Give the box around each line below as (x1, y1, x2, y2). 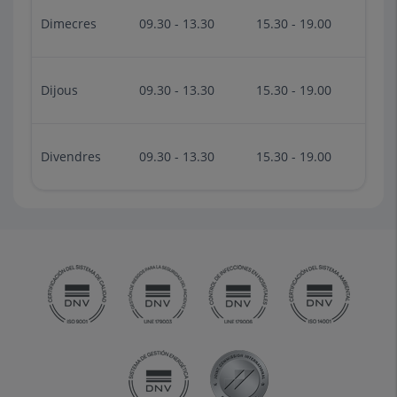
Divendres (41, 148, 101, 165)
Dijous (41, 82, 78, 98)
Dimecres (41, 15, 97, 32)
